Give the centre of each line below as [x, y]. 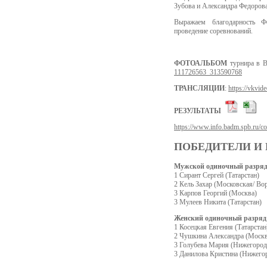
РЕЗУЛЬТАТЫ [199, 111]
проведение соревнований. [213, 31]
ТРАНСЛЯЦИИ [199, 88]
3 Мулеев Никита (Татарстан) [218, 202]
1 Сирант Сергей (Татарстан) [217, 175]
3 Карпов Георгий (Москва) [215, 193]
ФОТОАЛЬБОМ [201, 63]
